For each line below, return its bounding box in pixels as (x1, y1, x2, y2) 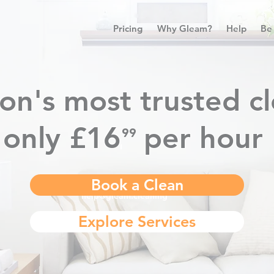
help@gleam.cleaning (81, 190, 168, 201)
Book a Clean (91, 176, 183, 194)
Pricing (113, 23, 143, 34)
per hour (143, 120, 272, 155)
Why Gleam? (157, 23, 212, 34)
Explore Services (78, 212, 196, 231)
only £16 (2, 120, 120, 155)
